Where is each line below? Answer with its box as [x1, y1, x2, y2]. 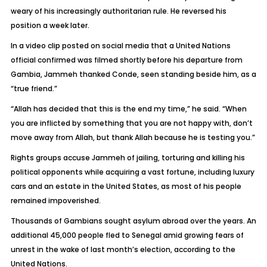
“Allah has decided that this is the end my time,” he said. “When [10, 104, 247, 114]
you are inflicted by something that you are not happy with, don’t [10, 118, 253, 128]
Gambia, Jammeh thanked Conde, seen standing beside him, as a [10, 69, 256, 79]
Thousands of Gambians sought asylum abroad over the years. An [10, 216, 256, 226]
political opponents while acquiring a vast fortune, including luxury [10, 167, 254, 177]
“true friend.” [10, 83, 57, 94]
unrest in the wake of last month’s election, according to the [10, 244, 235, 254]
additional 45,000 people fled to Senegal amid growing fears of [10, 230, 244, 240]
